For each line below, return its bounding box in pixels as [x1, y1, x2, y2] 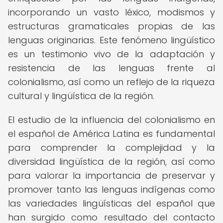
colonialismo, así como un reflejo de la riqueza [8, 76, 215, 88]
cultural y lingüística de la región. [8, 90, 154, 102]
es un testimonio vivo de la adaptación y [8, 48, 215, 60]
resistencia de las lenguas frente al [8, 62, 215, 74]
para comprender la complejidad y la [8, 141, 215, 154]
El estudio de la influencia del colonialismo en [8, 113, 215, 126]
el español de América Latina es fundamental [8, 127, 215, 140]
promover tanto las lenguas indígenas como [8, 183, 215, 196]
